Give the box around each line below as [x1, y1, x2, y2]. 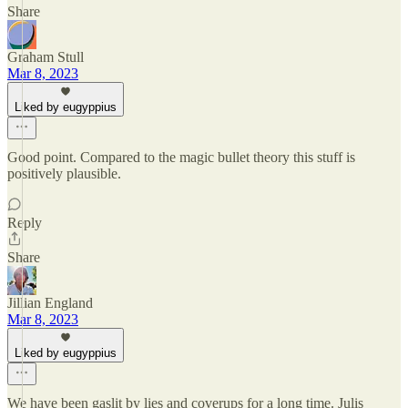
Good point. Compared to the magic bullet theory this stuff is [7, 149, 355, 165]
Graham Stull [7, 49, 84, 65]
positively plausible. [7, 166, 121, 181]
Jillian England [7, 295, 93, 311]
